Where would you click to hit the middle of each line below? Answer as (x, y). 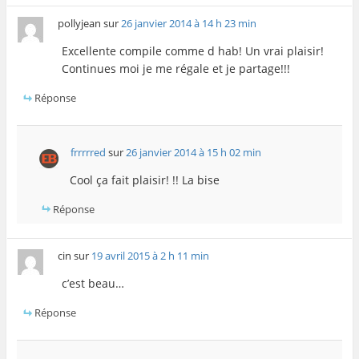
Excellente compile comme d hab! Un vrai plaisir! (192, 51)
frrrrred (89, 152)
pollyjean (80, 24)
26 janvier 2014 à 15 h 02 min (194, 152)
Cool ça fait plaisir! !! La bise (144, 179)
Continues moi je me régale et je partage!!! (175, 69)
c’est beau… (93, 284)
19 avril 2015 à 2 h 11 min (151, 256)
